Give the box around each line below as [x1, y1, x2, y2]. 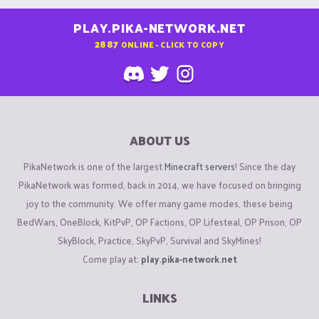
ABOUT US [129, 130, 190, 152]
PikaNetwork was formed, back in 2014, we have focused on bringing [18, 176, 301, 193]
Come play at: [82, 250, 141, 267]
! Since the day [235, 157, 296, 174]
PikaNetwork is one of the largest [23, 157, 164, 174]
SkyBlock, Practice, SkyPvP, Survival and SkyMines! [58, 231, 261, 249]
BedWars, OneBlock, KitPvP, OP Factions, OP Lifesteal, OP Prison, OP [17, 213, 302, 230]
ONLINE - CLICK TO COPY [120, 36, 224, 51]
